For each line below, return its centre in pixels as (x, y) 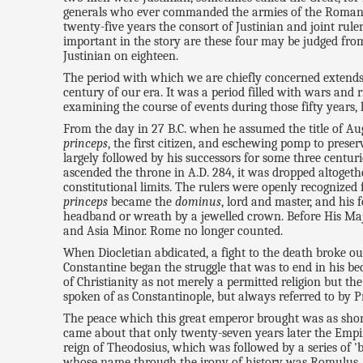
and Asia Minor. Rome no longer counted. (173, 231)
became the (142, 202)
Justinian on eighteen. (121, 56)
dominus (199, 202)
